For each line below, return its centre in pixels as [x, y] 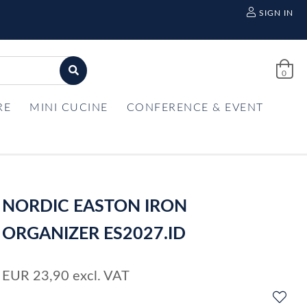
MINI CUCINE [69, 108]
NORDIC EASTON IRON [95, 207]
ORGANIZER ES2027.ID [94, 234]
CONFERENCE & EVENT [195, 108]
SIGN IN [276, 13]
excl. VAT [101, 276]
